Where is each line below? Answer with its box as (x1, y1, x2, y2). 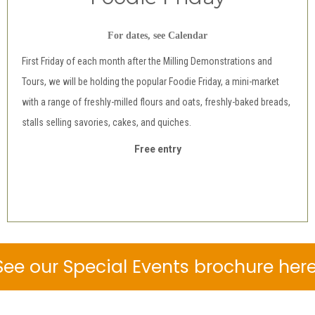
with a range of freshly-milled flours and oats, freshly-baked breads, (22, 96, 290, 108)
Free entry (134, 143, 181, 155)
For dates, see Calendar (108, 30, 207, 41)
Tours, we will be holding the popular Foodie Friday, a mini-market (22, 76, 279, 87)
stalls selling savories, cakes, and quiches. (22, 117, 193, 128)
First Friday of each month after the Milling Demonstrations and (22, 56, 272, 67)
